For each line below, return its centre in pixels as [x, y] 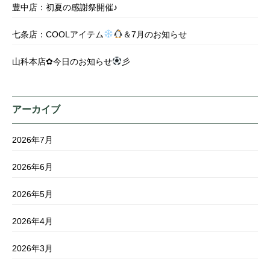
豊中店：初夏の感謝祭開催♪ [65, 7]
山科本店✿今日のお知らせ [62, 61]
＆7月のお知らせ [155, 34]
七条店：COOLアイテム [58, 34]
